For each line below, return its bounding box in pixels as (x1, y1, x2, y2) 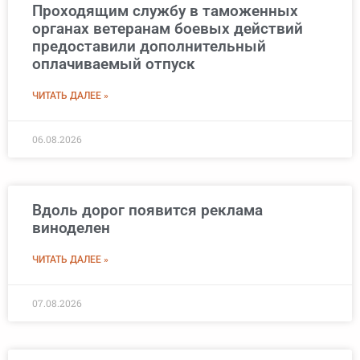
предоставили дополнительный (32, 37, 266, 56)
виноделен (32, 219, 110, 238)
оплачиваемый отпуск (32, 55, 195, 74)
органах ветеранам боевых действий (32, 19, 303, 39)
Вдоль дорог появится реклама (32, 201, 263, 220)
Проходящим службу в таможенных (32, 2, 298, 21)
